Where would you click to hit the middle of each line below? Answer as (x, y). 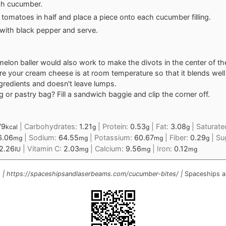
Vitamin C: (45, 148)
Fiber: (180, 137)
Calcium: (110, 148)
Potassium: (114, 137)
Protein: (116, 126)
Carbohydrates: (52, 126)
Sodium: (44, 137)
